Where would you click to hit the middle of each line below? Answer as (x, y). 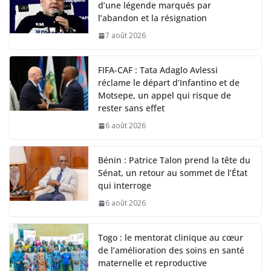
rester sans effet (131, 108)
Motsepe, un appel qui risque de (165, 96)
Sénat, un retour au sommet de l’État (173, 173)
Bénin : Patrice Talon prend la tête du (174, 160)
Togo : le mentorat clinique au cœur (171, 238)
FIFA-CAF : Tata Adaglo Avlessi (158, 70)
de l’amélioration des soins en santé (171, 250)
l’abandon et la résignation (152, 18)
